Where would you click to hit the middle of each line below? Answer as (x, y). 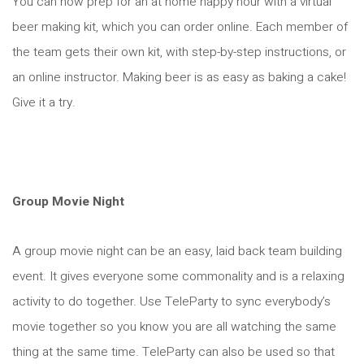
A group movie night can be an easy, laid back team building (177, 251)
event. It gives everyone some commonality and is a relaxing (178, 276)
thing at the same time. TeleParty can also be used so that (173, 352)
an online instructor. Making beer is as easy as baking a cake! (179, 77)
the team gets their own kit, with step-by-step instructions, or (179, 52)
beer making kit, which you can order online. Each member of (180, 27)
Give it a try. (44, 102)
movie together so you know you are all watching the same (174, 327)
